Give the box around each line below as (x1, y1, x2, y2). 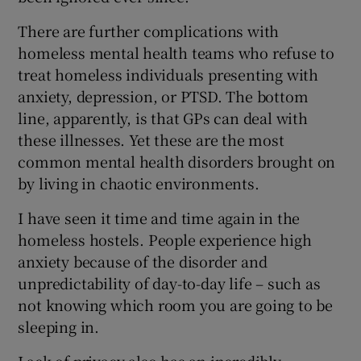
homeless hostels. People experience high (18, 228, 312, 250)
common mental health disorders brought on (18, 150, 336, 172)
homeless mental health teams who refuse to (18, 41, 335, 63)
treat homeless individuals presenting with (18, 63, 319, 85)
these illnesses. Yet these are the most (18, 128, 284, 150)
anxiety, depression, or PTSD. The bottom (18, 85, 309, 106)
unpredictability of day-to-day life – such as (18, 272, 321, 293)
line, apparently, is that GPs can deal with (18, 106, 308, 128)
